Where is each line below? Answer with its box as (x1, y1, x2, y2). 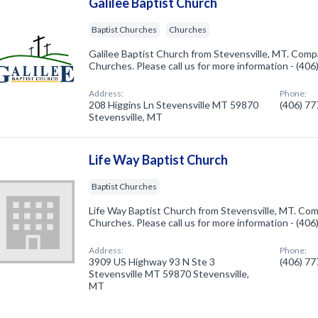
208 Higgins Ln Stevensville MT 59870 (89, 98, 259, 111)
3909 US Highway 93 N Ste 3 (89, 255, 216, 268)
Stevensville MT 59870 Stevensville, (89, 267, 250, 280)
